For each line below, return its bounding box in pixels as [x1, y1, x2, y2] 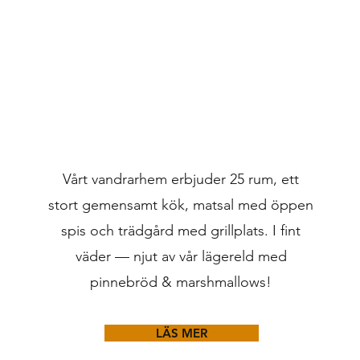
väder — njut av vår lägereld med [75, 247, 287, 265]
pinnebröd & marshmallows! [90, 273, 272, 291]
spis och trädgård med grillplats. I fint [61, 222, 301, 239]
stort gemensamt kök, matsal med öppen [48, 196, 314, 214]
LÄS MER [156, 325, 208, 341]
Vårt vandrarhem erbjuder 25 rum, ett [63, 170, 300, 188]
